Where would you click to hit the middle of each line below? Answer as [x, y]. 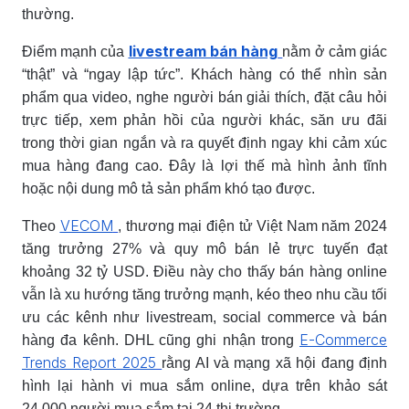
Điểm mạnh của [75, 51]
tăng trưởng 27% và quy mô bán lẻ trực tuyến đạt [204, 248]
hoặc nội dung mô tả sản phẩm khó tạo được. [168, 188]
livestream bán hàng [203, 51]
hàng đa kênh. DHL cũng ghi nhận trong [161, 340]
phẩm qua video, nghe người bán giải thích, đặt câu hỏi [204, 97]
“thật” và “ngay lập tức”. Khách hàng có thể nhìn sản [204, 74]
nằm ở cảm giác [335, 51]
